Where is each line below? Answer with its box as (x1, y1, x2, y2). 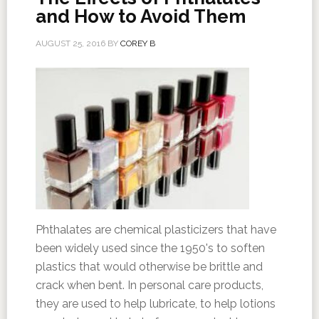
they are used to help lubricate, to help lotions (35, 297, 276, 310)
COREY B (120, 38, 155, 48)
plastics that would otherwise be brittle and (35, 260, 263, 273)
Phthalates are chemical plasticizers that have (35, 223, 276, 236)
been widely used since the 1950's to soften (35, 241, 265, 255)
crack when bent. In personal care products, (35, 278, 263, 292)
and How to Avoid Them (35, 6, 246, 27)
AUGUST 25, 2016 (35, 38, 105, 48)
